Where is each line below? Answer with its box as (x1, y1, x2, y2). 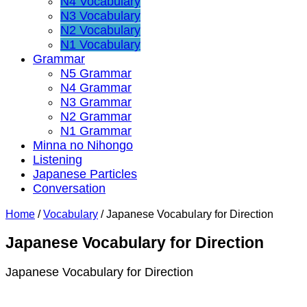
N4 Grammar (60, 80, 132, 95)
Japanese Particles (33, 167, 137, 181)
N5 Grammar (60, 66, 132, 80)
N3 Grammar (60, 95, 132, 109)
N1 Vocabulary (60, 37, 140, 51)
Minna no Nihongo (33, 138, 133, 152)
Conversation (33, 181, 106, 195)
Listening (33, 152, 82, 167)
